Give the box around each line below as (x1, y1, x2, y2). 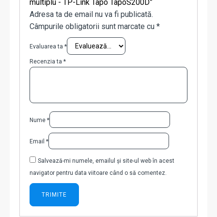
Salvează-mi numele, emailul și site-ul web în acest (38, 157, 174, 165)
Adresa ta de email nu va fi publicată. (30, 10, 153, 19)
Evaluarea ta (30, 43, 64, 50)
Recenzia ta (30, 58, 63, 65)
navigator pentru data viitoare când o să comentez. (30, 170, 167, 177)
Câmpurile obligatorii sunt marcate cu (30, 22, 156, 31)
